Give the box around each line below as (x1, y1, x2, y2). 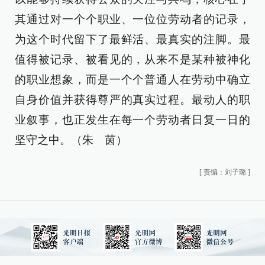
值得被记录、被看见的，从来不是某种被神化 (15, 53, 250, 66)
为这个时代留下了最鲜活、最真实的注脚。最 (15, 33, 250, 46)
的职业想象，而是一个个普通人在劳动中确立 (15, 73, 250, 86)
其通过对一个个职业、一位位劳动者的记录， (15, 13, 250, 25)
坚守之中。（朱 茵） (15, 134, 127, 146)
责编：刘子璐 (203, 168, 246, 176)
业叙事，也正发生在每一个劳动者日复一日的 (15, 114, 250, 126)
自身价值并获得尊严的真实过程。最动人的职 (15, 93, 250, 106)
